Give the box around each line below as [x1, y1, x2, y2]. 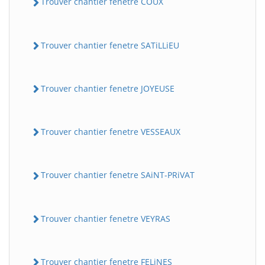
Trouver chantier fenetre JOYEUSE [41, 82, 174, 94]
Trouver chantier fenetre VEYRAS [41, 212, 170, 224]
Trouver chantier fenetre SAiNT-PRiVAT [41, 169, 195, 181]
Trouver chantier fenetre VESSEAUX [41, 126, 180, 138]
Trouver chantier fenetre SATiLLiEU [41, 39, 179, 51]
